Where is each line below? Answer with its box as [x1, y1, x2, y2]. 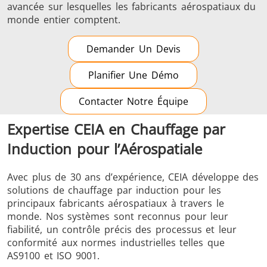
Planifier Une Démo [88, 69, 179, 82]
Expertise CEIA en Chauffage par [7, 119, 226, 139]
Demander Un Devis [86, 42, 181, 56]
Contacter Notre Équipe [78, 95, 189, 108]
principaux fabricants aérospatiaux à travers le [7, 197, 224, 210]
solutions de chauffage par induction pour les [7, 184, 222, 197]
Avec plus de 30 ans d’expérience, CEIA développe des [7, 170, 259, 184]
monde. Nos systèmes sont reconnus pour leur [7, 210, 229, 223]
